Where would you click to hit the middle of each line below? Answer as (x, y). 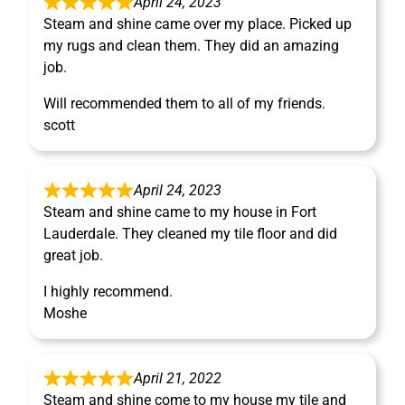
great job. (73, 256)
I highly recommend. (108, 292)
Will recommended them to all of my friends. (184, 104)
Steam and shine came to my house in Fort (180, 212)
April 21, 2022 (178, 379)
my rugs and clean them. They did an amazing (191, 46)
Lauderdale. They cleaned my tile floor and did (190, 234)
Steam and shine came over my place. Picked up (198, 24)
